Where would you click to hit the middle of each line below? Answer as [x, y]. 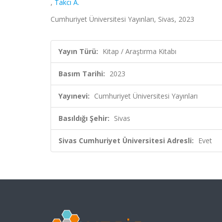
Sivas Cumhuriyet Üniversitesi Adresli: [126, 140]
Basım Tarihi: [82, 74]
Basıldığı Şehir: [84, 118]
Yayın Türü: [78, 51]
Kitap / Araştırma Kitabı [139, 51]
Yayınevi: [74, 96]
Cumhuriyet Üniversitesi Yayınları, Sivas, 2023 [122, 19]
